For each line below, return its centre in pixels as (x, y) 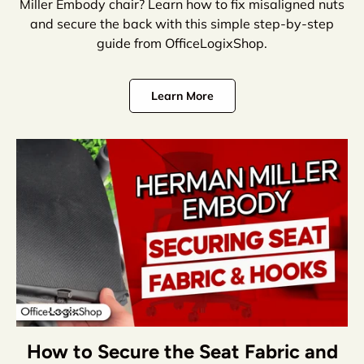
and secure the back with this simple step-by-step (182, 24)
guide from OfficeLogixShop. (182, 43)
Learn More (182, 96)
